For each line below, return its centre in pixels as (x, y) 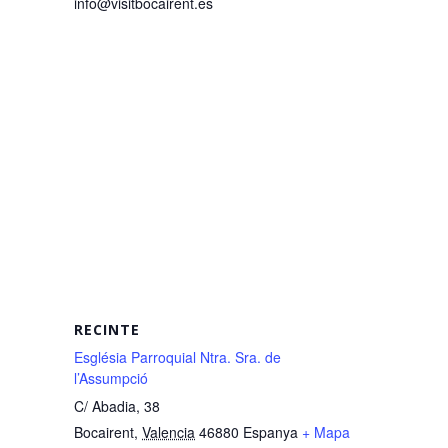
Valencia (168, 432)
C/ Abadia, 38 (117, 406)
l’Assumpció (111, 378)
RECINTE (107, 329)
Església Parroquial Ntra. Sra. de (177, 357)
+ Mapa (326, 432)
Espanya (270, 432)
